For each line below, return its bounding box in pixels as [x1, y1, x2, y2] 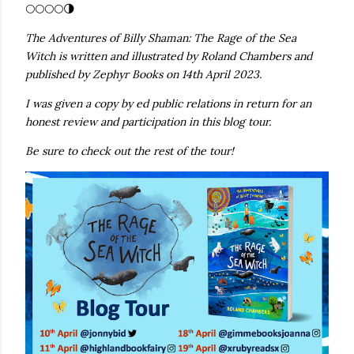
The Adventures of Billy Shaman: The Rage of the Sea [25, 31, 296, 46]
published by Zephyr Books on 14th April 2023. [25, 67, 262, 82]
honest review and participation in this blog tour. [25, 115, 271, 130]
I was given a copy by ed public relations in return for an [25, 96, 311, 111]
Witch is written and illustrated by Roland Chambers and [25, 49, 312, 64]
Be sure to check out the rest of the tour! [25, 144, 234, 159]
